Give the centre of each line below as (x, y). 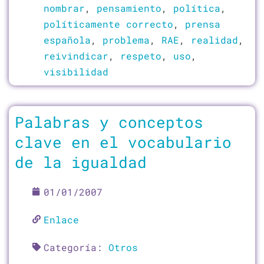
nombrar (64, 8)
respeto (141, 55)
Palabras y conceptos (109, 121)
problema (126, 39)
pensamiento (129, 8)
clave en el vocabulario (123, 141)
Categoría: (76, 247)
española (67, 39)
